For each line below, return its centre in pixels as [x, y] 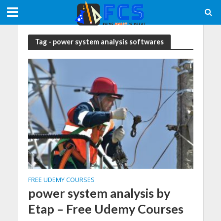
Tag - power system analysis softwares [99, 41]
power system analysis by [99, 193]
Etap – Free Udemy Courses [106, 209]
